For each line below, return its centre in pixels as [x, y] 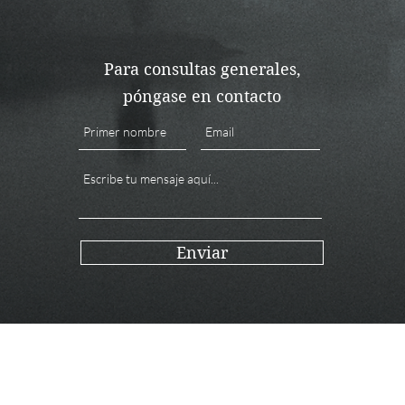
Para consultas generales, [202, 69]
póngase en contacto [202, 96]
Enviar [202, 252]
